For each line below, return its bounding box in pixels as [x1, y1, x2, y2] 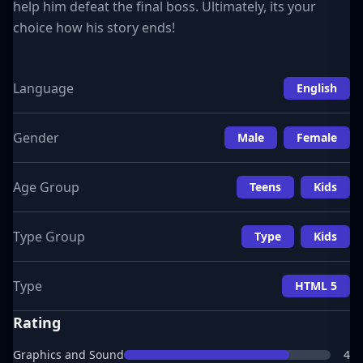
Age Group [13, 178, 79, 196]
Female [297, 130, 337, 145]
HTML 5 [295, 278, 337, 293]
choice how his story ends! [13, 19, 175, 36]
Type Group [13, 228, 85, 246]
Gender [13, 129, 59, 147]
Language [13, 79, 74, 97]
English [297, 80, 337, 96]
